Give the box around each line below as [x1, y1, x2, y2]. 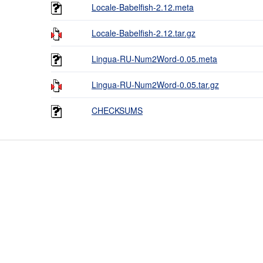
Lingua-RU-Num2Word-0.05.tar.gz [92, 79, 219, 90]
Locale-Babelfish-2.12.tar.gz [92, 27, 195, 39]
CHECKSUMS [92, 104, 143, 116]
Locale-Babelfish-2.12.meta [92, 1, 194, 13]
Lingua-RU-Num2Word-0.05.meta [92, 53, 217, 65]
